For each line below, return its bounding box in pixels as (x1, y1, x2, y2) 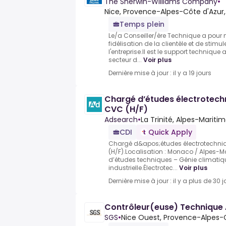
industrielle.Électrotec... (108, 163, 178, 173)
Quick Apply (148, 127, 192, 138)
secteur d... (108, 55, 142, 65)
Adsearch (104, 115, 138, 125)
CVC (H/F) (104, 103, 148, 116)
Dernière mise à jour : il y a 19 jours (108, 69, 211, 78)
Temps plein (120, 19, 164, 30)
